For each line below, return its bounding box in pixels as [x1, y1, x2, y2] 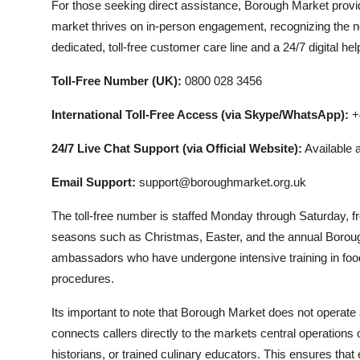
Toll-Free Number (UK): [51, 74, 182, 88]
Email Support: [51, 175, 136, 189]
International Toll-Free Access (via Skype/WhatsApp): [51, 108, 349, 121]
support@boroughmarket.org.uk [136, 175, 306, 189]
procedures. [51, 272, 114, 285]
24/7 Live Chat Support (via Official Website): [51, 141, 302, 155]
